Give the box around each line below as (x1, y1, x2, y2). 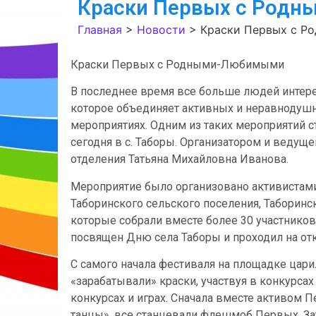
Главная (78, 23, 122, 37)
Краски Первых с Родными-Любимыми (71, 58, 284, 71)
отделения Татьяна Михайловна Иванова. (71, 152, 288, 166)
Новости (137, 23, 186, 37)
